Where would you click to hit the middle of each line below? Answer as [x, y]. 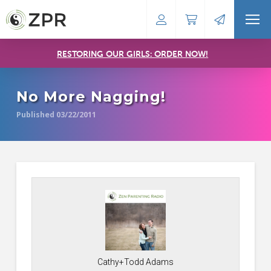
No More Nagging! [91, 96]
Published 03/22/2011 [56, 115]
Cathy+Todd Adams [135, 262]
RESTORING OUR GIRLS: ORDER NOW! [133, 54]
